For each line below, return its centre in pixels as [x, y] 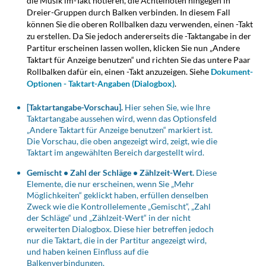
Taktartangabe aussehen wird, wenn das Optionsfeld [122, 119]
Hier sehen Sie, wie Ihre [167, 107]
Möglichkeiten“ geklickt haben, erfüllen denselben [118, 195]
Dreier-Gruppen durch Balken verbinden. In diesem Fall [129, 12]
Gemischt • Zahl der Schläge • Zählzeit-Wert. [110, 173]
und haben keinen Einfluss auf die [88, 252]
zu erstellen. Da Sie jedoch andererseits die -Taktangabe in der [139, 36]
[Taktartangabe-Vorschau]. [75, 107]
